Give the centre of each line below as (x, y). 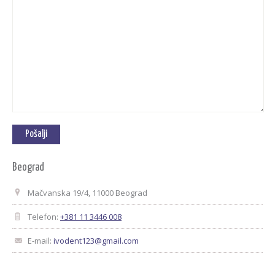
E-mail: (41, 241)
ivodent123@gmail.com (96, 241)
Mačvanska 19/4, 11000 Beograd (87, 193)
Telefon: (44, 217)
